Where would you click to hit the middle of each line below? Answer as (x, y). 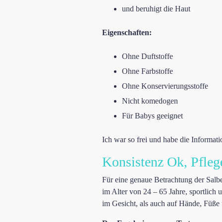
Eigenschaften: (127, 32)
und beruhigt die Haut (156, 8)
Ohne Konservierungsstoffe (165, 86)
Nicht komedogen (150, 101)
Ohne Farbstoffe (147, 71)
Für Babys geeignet (152, 115)
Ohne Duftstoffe (147, 56)
